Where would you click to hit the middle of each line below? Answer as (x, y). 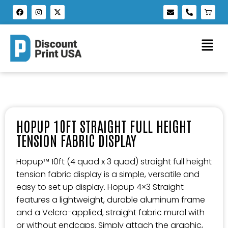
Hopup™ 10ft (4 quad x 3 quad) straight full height (114, 162)
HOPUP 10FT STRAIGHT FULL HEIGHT (104, 126)
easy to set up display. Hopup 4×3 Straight (100, 187)
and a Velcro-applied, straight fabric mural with (110, 212)
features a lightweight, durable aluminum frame (111, 200)
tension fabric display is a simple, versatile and (108, 174)
